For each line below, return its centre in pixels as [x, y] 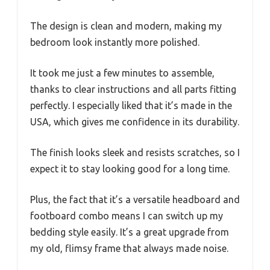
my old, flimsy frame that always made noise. [129, 248]
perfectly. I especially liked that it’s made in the [131, 105]
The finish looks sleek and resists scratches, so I [135, 152]
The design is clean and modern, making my [126, 26]
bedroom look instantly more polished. [115, 42]
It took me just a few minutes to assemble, [122, 73]
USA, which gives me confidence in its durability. [135, 122]
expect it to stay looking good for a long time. [130, 169]
